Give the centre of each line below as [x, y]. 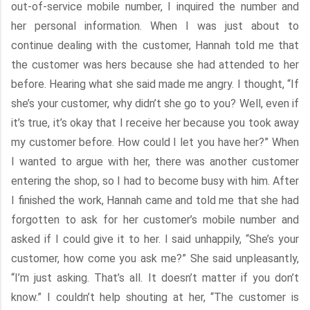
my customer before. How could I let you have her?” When [155, 142]
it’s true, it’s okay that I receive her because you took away [155, 123]
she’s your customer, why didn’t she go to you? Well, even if [155, 103]
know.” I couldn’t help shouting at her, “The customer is [155, 297]
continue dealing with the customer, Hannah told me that [155, 45]
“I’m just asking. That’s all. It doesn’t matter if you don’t [155, 278]
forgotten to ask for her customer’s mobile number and [155, 220]
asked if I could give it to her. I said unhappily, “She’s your [155, 239]
